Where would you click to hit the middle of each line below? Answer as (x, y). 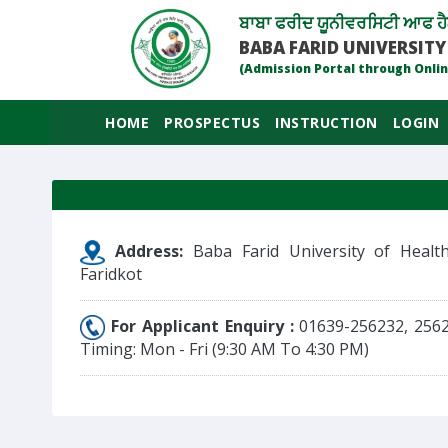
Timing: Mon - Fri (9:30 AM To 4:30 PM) (224, 348)
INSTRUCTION (326, 122)
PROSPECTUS (212, 122)
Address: (153, 251)
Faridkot (111, 274)
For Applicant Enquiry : (202, 325)
